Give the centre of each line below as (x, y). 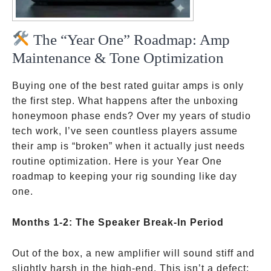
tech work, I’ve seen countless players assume (125, 131)
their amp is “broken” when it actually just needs (129, 146)
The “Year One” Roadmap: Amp (129, 40)
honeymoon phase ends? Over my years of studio (132, 116)
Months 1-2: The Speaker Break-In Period (118, 222)
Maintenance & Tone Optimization (118, 58)
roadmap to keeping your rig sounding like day (125, 176)
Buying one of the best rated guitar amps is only (128, 86)
